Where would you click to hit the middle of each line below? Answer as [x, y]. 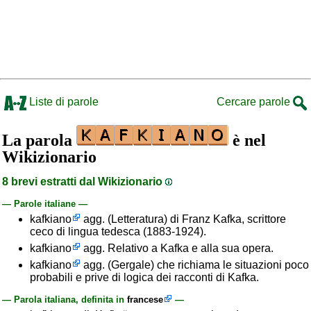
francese [145, 300]
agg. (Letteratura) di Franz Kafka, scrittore [183, 219]
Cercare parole [255, 102]
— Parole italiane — [45, 204]
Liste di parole [62, 102]
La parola [39, 140]
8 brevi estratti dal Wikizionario [84, 182]
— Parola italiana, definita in [65, 300]
